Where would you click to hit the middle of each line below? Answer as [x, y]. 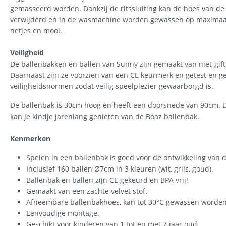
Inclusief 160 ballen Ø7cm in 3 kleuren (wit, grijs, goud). [120, 169]
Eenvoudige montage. [63, 213]
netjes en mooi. [36, 31]
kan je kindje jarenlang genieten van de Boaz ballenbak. [105, 116]
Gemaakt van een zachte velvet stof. [87, 191]
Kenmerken [30, 138]
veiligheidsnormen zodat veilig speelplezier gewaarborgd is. [112, 86]
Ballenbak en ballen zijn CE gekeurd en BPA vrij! [107, 180]
